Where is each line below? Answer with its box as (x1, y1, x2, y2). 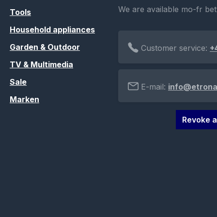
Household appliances (10, 25, 95, 35)
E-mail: (139, 82, 168, 92)
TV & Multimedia (10, 60, 73, 70)
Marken (10, 94, 39, 105)
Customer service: (139, 43, 210, 53)
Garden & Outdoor (10, 42, 80, 52)
